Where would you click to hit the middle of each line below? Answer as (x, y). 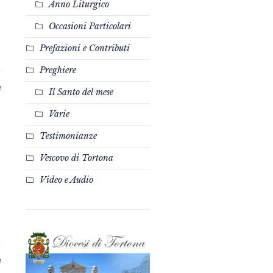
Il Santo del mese (81, 92)
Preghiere (58, 70)
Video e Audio (66, 180)
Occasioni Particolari (90, 26)
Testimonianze (68, 136)
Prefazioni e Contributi (84, 48)
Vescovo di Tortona (76, 158)
